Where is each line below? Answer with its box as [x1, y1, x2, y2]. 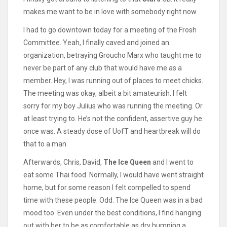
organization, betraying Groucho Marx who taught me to [23, 51, 202, 59]
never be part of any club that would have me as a [23, 63, 182, 72]
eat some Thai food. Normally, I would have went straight [23, 171, 204, 179]
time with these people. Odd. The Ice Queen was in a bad [23, 196, 203, 205]
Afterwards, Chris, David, [23, 158, 103, 167]
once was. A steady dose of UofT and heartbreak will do [23, 127, 201, 135]
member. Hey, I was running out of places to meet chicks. [23, 76, 203, 85]
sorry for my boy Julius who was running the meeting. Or [23, 101, 203, 110]
